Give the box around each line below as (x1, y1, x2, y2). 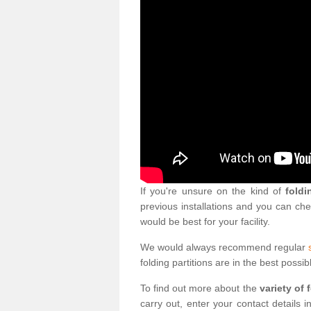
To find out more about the (140, 282, 260, 294)
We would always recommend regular (140, 241, 308, 253)
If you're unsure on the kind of (140, 185, 286, 196)
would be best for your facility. (140, 215, 270, 227)
